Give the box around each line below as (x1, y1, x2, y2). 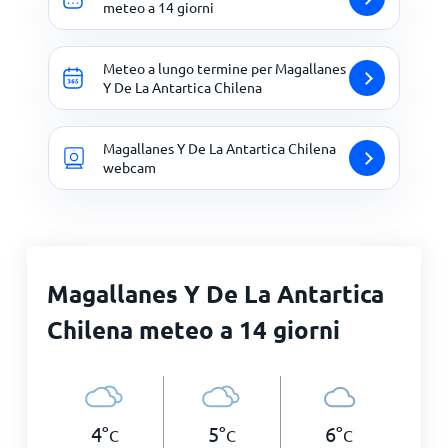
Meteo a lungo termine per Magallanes (103, 59, 346, 77)
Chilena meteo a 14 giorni (46, 314, 340, 345)
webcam (103, 158, 156, 176)
